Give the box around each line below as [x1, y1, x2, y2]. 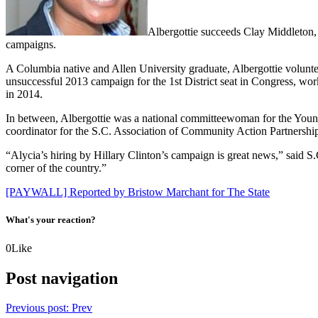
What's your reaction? [6, 214, 96, 226]
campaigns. [6, 38, 56, 51]
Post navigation [6, 268, 118, 287]
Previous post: [6, 302, 69, 314]
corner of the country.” [6, 162, 106, 175]
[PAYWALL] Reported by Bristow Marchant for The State [6, 186, 270, 199]
